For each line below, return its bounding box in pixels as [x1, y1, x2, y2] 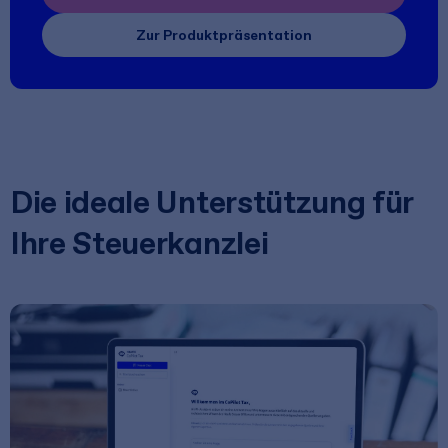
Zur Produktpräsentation [136, 26, 312, 45]
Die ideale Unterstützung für [10, 183, 414, 222]
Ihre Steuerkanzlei [10, 224, 269, 263]
